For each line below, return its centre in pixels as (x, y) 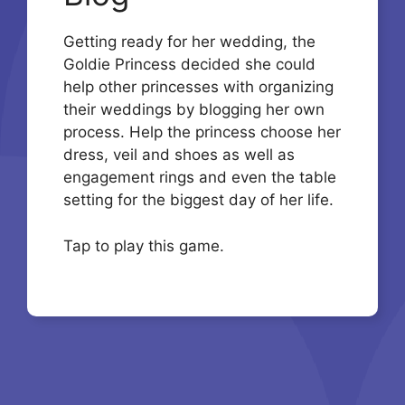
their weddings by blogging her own (194, 110)
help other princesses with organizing (198, 87)
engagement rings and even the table (200, 178)
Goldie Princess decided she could (189, 65)
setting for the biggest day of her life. (198, 200)
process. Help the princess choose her (202, 132)
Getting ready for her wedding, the (189, 42)
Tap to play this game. (144, 245)
